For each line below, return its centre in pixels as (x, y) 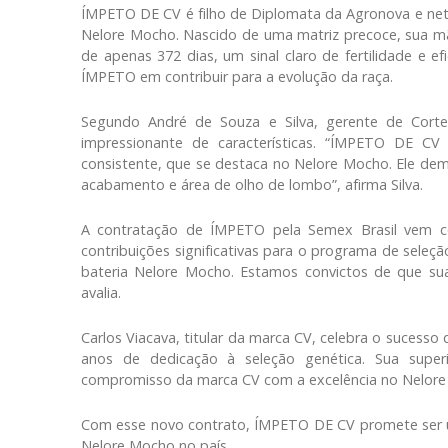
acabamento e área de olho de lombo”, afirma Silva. (252, 185)
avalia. (101, 293)
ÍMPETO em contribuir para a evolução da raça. (237, 77)
